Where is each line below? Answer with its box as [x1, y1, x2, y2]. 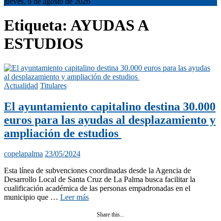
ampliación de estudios [4, 126, 121, 140]
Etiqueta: [4, 16, 71, 35]
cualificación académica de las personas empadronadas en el [4, 184, 190, 193]
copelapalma [4, 149, 43, 158]
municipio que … [4, 193, 60, 202]
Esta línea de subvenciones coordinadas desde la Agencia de [4, 166, 191, 175]
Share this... [97, 211, 124, 219]
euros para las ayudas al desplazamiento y [4, 113, 216, 126]
